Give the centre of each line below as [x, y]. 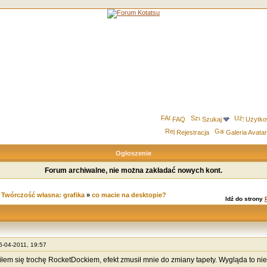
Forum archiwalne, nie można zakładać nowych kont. [133, 170]
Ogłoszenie [133, 153]
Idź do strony [245, 199]
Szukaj [212, 119]
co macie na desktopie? [129, 195]
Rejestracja [193, 132]
